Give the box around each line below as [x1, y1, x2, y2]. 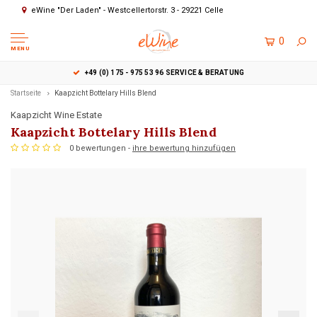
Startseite [11, 89, 41, 97]
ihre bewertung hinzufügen [132, 144, 236, 154]
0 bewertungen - [69, 144, 132, 154]
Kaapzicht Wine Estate [11, 110, 102, 120]
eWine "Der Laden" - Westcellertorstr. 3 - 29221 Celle [31, 6, 224, 15]
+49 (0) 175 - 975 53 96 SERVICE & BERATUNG [84, 69, 245, 76]
